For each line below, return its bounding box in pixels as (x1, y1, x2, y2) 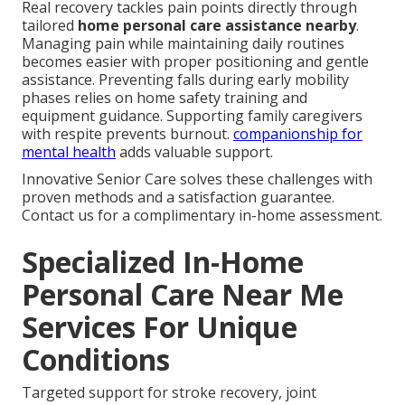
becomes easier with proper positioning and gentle (22, 51, 369, 71)
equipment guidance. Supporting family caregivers (22, 105, 363, 126)
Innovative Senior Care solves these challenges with (22, 168, 372, 189)
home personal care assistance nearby (78, 14, 356, 35)
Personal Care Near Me (22, 274, 344, 314)
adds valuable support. (116, 141, 273, 162)
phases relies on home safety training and (22, 87, 307, 108)
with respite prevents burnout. (22, 123, 233, 144)
